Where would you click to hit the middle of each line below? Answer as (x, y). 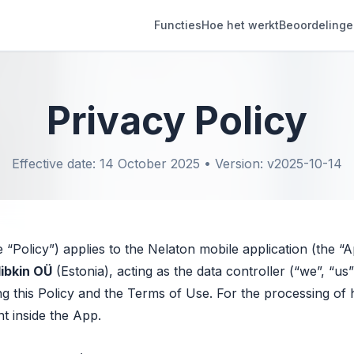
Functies (178, 25)
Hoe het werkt (240, 25)
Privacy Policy (177, 121)
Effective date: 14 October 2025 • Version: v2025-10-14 (177, 164)
